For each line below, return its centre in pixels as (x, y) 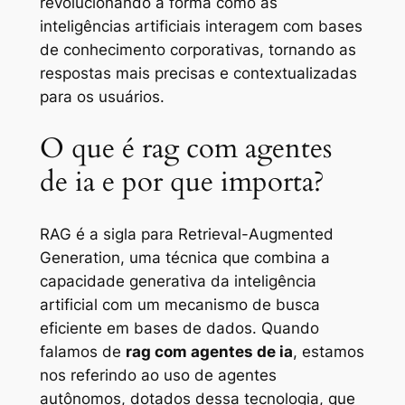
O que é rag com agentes (185, 148)
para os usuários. (102, 97)
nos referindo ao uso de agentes (158, 375)
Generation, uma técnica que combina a (184, 257)
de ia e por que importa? (182, 182)
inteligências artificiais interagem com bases (201, 27)
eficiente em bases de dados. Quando (179, 328)
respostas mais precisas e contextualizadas (198, 74)
